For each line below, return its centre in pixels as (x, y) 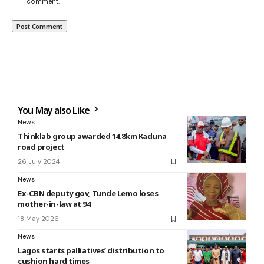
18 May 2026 (38, 219)
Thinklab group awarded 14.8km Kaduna (92, 136)
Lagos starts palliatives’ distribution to (91, 251)
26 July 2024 (39, 162)
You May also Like (55, 110)
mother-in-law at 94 (54, 204)
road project (41, 147)
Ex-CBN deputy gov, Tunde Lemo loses (88, 194)
